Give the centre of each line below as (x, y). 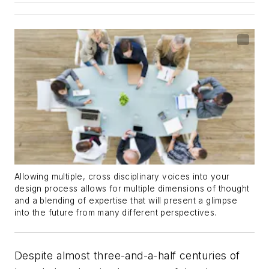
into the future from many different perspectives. (116, 212)
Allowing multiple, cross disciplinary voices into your (122, 176)
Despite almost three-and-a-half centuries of (127, 255)
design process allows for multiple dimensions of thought (132, 188)
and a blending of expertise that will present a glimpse (126, 200)
